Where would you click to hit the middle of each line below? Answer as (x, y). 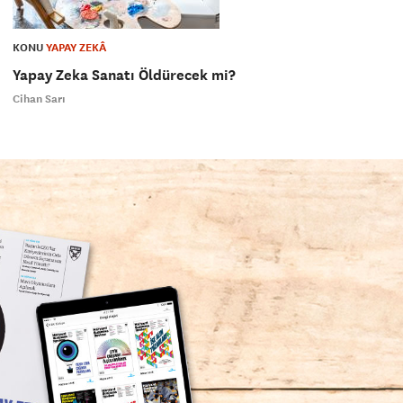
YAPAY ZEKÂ (76, 48)
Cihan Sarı (39, 99)
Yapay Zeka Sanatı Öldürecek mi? (124, 76)
